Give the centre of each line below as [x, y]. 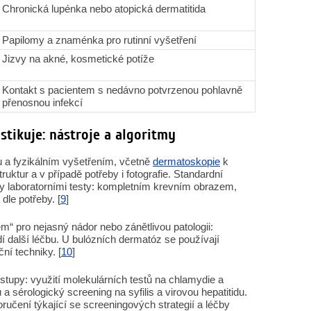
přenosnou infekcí [42, 102]
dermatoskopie [186, 161]
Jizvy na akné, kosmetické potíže [78, 59]
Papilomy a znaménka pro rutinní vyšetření [99, 40]
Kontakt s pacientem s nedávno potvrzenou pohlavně [122, 90]
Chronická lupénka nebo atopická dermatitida [104, 9]
